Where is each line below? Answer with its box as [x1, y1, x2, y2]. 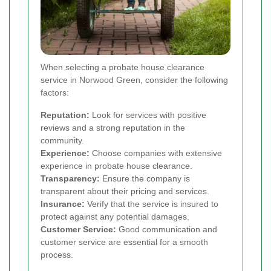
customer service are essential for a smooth [41, 237, 208, 247]
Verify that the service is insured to [85, 198, 218, 209]
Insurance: [41, 198, 85, 209]
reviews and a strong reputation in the [41, 122, 185, 132]
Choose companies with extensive [90, 148, 222, 158]
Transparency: [41, 173, 100, 183]
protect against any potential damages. [41, 211, 189, 221]
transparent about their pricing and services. [41, 186, 209, 196]
